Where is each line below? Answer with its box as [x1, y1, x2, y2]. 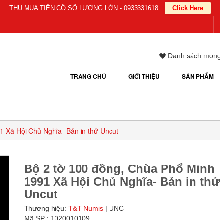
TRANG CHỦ [70, 72, 106, 81]
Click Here [172, 4, 203, 12]
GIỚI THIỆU [128, 72, 160, 81]
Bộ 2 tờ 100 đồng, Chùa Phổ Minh [24, 162, 215, 176]
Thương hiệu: [24, 204, 68, 213]
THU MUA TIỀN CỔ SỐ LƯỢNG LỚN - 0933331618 [9, 4, 158, 12]
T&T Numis [68, 204, 103, 213]
